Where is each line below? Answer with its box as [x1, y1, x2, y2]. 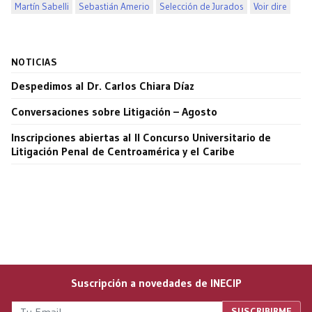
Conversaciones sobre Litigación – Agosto [11, 104, 217, 118]
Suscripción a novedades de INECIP [70, 275, 242, 290]
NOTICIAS [11, 56, 58, 69]
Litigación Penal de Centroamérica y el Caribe [11, 143, 235, 158]
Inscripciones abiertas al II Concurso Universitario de [11, 130, 271, 144]
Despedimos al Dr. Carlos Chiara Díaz [11, 78, 194, 93]
